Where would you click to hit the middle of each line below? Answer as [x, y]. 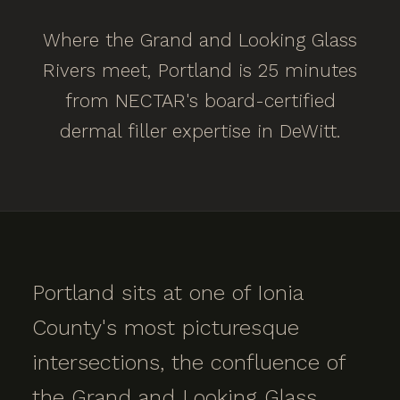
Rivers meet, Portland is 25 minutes [200, 70]
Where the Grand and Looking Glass [200, 40]
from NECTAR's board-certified [200, 100]
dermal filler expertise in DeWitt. [200, 131]
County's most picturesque [166, 328]
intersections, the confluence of [188, 362]
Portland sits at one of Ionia [167, 293]
